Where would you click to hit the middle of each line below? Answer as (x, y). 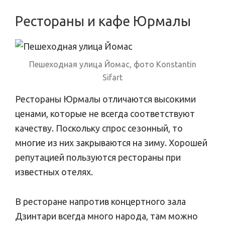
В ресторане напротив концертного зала (100, 201)
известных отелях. (54, 172)
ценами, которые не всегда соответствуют (105, 113)
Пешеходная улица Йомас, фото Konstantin (113, 64)
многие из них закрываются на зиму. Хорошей (111, 142)
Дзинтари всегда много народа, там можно (106, 216)
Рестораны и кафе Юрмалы (103, 21)
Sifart (113, 77)
